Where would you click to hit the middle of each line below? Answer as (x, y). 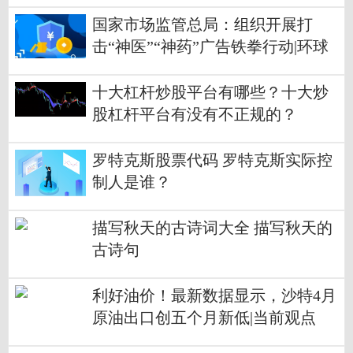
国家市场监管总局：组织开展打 (203, 25)
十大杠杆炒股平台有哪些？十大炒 (210, 93)
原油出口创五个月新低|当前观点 (204, 318)
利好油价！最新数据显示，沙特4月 (214, 296)
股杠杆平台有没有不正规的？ (195, 115)
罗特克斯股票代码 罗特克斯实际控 (212, 161)
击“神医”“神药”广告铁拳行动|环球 (210, 47)
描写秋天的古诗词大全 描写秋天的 (212, 229)
